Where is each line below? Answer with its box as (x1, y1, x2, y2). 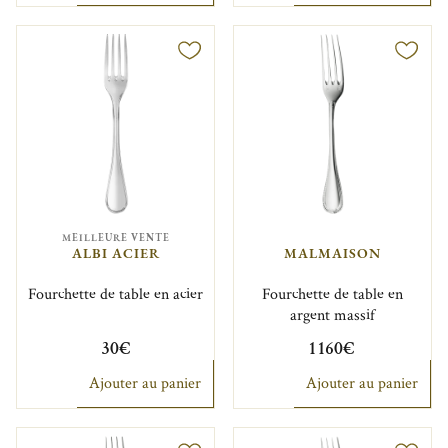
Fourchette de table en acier (28, 283, 204, 305)
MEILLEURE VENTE (61, 230, 170, 244)
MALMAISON (283, 244, 381, 263)
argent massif (289, 304, 375, 326)
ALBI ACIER (71, 244, 160, 263)
